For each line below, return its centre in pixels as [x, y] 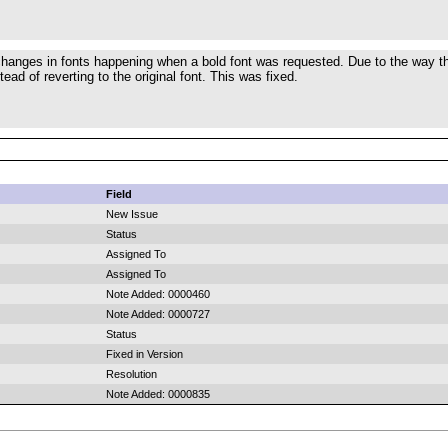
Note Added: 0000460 [158, 294]
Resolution [131, 374]
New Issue [132, 214]
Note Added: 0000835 [158, 394]
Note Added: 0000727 [158, 314]
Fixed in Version [144, 354]
